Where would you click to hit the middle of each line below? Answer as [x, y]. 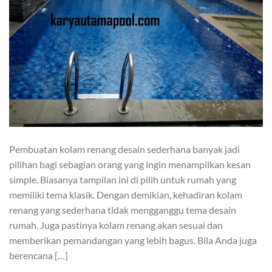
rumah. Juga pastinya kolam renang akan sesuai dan [116, 225]
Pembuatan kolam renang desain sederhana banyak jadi [124, 149]
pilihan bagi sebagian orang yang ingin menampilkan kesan [130, 164]
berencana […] [39, 255]
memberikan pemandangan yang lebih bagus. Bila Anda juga [133, 240]
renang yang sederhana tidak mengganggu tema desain [123, 209]
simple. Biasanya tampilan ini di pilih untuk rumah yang [123, 179]
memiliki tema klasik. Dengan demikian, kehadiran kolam [126, 194]
